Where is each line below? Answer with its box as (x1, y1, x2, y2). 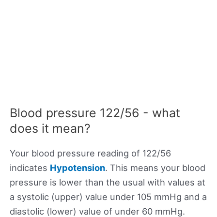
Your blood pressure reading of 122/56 (10, 148, 171, 159)
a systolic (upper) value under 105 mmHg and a (10, 191, 207, 202)
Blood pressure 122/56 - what (10, 106, 180, 121)
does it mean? (10, 121, 91, 136)
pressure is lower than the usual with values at (10, 177, 205, 188)
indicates (10, 162, 50, 173)
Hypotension (50, 162, 105, 173)
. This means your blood (105, 162, 205, 173)
